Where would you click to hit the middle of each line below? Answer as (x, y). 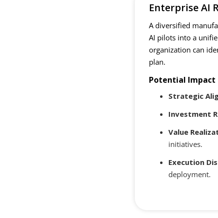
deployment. (190, 174)
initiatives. (185, 144)
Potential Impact (182, 80)
